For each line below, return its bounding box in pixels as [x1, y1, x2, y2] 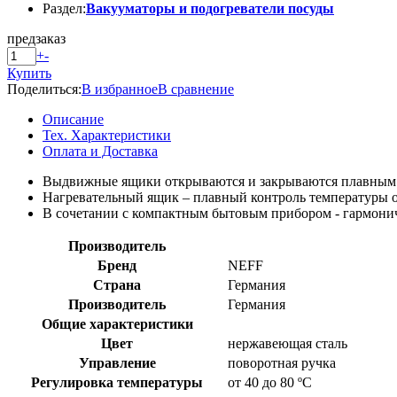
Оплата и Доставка [43, 143, 158, 159]
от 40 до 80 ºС [228, 374, 312, 390]
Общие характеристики [41, 315, 193, 331]
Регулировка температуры [31, 374, 203, 390]
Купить [7, 65, 51, 81]
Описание [43, 111, 104, 127]
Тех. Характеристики [43, 127, 171, 143]
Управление [78, 354, 156, 370]
